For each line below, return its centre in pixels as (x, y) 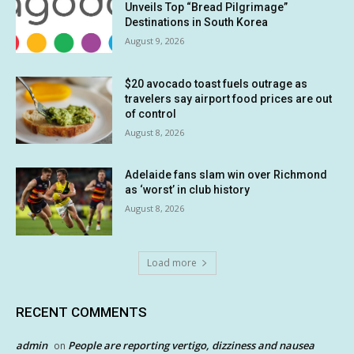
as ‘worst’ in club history (188, 190)
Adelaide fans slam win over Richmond (226, 175)
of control (151, 113)
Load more (171, 262)
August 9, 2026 (155, 40)
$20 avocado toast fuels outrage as (217, 83)
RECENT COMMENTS (81, 312)
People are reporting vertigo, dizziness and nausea (191, 345)
